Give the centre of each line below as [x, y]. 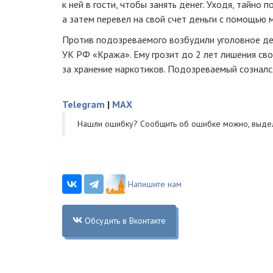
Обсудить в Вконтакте [125, 220]
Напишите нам [155, 184]
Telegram [83, 104]
